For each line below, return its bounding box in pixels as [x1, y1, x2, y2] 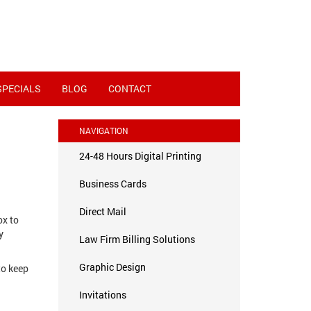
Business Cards [78, 177, 146, 190]
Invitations [78, 288, 126, 301]
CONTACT [108, 82, 151, 95]
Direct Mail [78, 205, 126, 218]
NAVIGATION [78, 125, 128, 136]
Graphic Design [78, 260, 146, 274]
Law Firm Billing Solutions [78, 233, 195, 246]
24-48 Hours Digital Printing [78, 149, 201, 162]
